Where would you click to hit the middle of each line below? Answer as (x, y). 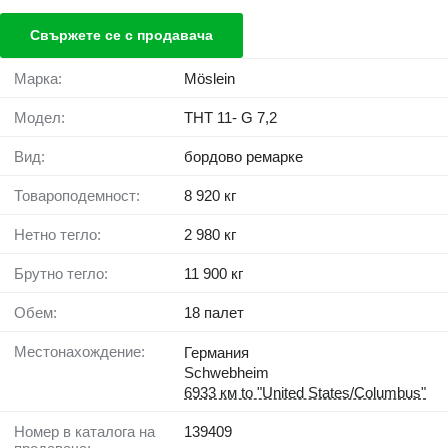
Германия (216, 353)
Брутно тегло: (66, 274)
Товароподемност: (81, 196)
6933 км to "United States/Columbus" (305, 393)
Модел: (46, 118)
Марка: (44, 79)
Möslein (209, 79)
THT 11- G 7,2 (230, 118)
